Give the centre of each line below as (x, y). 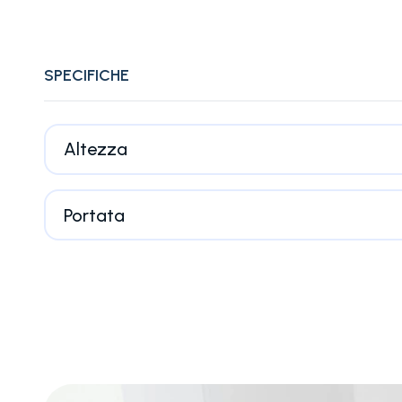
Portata (94, 215)
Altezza (95, 149)
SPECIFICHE (87, 75)
